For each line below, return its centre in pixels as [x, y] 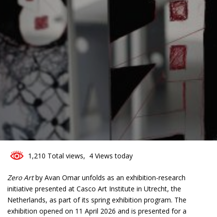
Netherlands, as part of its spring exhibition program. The [97, 200]
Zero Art [20, 177]
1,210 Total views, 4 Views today [78, 156]
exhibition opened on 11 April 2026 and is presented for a [97, 211]
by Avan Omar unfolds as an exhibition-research [109, 177]
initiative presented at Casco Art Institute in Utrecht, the [94, 188]
